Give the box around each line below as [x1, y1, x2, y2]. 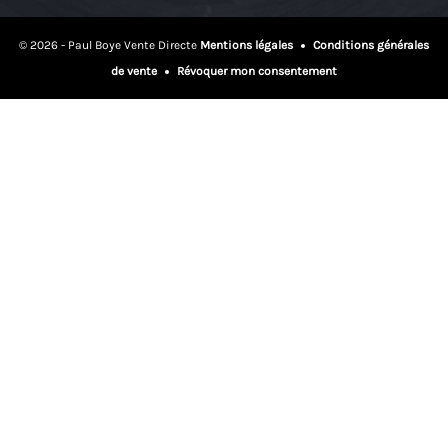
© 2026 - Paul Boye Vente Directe [19, 37, 200, 52]
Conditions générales [310, 37, 429, 52]
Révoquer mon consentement [174, 63, 337, 78]
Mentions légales [200, 37, 296, 52]
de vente [111, 63, 160, 78]
